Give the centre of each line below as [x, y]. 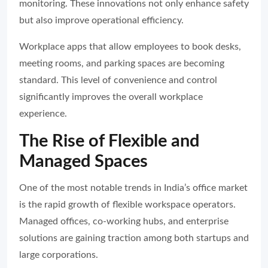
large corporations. [59, 255]
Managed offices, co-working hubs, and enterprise [124, 222]
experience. [43, 113]
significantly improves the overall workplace [111, 97]
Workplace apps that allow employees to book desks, [130, 46]
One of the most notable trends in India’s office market [133, 188]
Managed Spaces [83, 162]
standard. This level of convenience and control [118, 80]
